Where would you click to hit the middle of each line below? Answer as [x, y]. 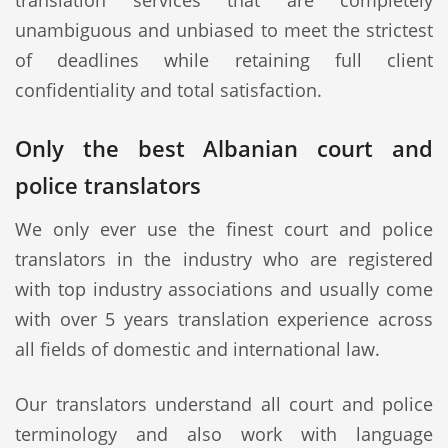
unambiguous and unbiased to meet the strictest [224, 30]
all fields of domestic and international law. [197, 349]
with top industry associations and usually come [224, 289]
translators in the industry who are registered [224, 259]
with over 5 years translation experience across [224, 319]
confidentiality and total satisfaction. [168, 90]
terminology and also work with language [224, 434]
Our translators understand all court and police [224, 404]
